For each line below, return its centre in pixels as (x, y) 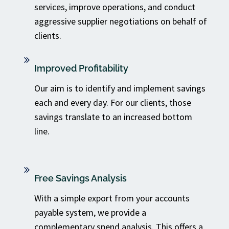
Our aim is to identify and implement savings (120, 88)
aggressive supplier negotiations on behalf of (121, 21)
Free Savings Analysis (81, 178)
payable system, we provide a (90, 212)
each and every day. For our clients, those (113, 102)
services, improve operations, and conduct (115, 7)
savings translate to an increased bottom (113, 117)
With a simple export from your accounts (112, 198)
